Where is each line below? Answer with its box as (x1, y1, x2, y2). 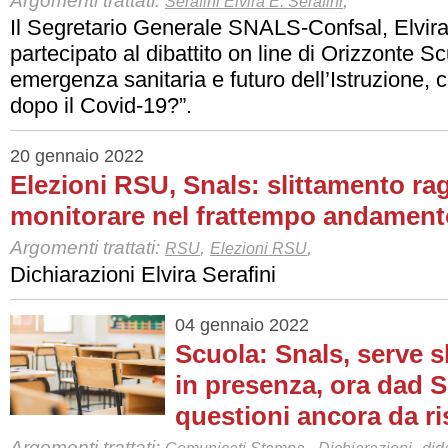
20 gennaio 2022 (10, 146, 144, 166)
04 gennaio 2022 (175, 315, 309, 335)
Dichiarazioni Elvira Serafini (10, 262, 276, 287)
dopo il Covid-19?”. (10, 93, 192, 118)
